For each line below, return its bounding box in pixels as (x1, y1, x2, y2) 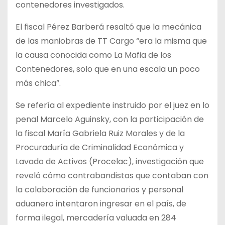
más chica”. (16, 77, 61, 89)
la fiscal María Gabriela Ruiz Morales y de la (16, 127, 185, 139)
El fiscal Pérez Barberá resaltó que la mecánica (16, 21, 201, 33)
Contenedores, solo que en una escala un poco (16, 63, 200, 75)
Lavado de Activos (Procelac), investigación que (16, 155, 204, 167)
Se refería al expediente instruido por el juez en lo (16, 99, 209, 111)
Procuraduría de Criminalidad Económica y (16, 141, 184, 153)
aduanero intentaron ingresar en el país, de (16, 197, 186, 209)
